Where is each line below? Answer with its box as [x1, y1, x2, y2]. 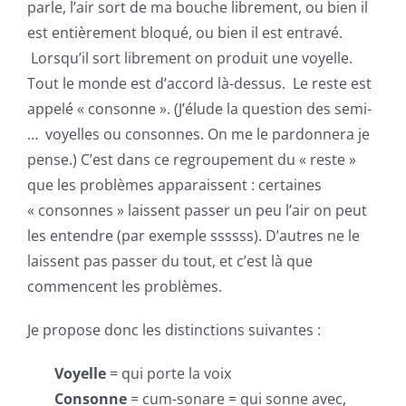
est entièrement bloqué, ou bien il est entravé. [27, 23, 343, 43]
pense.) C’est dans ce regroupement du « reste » [27, 150, 356, 169]
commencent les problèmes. [27, 276, 222, 296]
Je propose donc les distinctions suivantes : [27, 320, 321, 340]
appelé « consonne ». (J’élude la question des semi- [27, 99, 372, 119]
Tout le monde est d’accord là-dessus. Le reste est [27, 73, 372, 93]
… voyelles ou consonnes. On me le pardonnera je [27, 124, 370, 144]
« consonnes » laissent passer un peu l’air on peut [27, 200, 367, 220]
